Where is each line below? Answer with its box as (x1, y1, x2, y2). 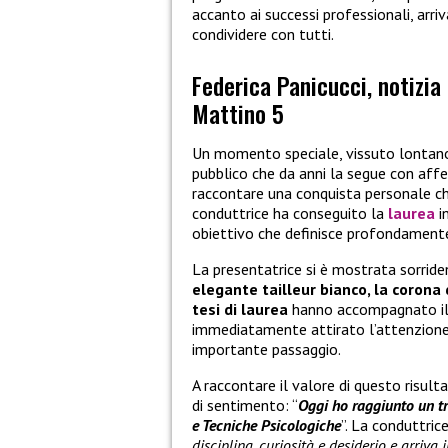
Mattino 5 (192, 94, 284, 131)
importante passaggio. (192, 339, 341, 360)
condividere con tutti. (192, 24, 334, 45)
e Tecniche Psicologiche (192, 415, 341, 436)
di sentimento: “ (192, 395, 298, 416)
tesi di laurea (192, 299, 288, 320)
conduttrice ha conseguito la (192, 203, 388, 224)
